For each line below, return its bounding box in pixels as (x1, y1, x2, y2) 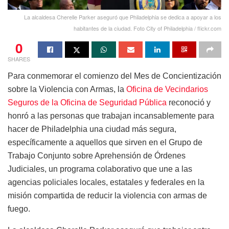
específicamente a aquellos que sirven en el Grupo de (8, 138, 202, 147)
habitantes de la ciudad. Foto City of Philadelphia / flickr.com (74, 24, 221, 32)
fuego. (8, 204, 30, 213)
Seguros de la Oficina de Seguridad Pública (8, 98, 167, 107)
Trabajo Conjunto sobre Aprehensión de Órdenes (8, 151, 186, 160)
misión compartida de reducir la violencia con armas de (8, 191, 207, 200)
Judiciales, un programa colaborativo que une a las (8, 164, 192, 173)
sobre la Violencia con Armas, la (8, 84, 126, 94)
